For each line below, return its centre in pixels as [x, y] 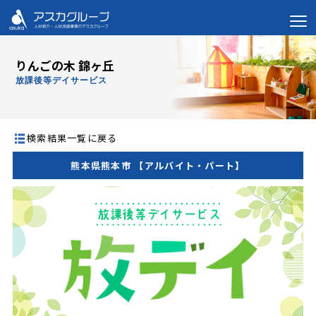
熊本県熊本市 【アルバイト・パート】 [158, 165]
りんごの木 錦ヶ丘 [65, 65]
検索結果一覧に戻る [72, 138]
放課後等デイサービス [62, 80]
